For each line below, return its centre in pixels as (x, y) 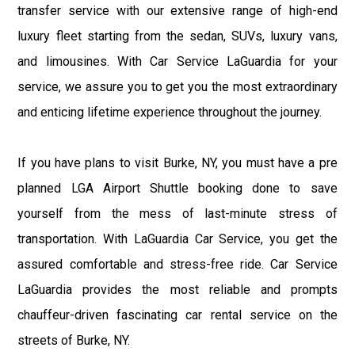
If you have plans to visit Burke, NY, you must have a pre (177, 162)
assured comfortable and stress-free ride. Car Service (177, 264)
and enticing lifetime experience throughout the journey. (170, 112)
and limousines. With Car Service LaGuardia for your (177, 61)
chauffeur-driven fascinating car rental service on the (177, 315)
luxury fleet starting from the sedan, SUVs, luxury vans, (177, 36)
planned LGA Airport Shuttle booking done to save (177, 188)
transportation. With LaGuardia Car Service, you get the (177, 239)
